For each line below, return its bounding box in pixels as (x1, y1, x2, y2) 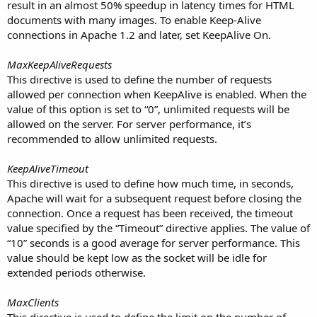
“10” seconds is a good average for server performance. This (7, 235, 300, 250)
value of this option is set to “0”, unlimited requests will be (7, 101, 289, 116)
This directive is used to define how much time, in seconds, (7, 175, 294, 190)
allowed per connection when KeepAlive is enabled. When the (7, 86, 306, 101)
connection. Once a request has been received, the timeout (7, 205, 293, 220)
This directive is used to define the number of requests (7, 71, 272, 86)
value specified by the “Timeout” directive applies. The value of (7, 220, 310, 235)
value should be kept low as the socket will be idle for (7, 250, 267, 265)
